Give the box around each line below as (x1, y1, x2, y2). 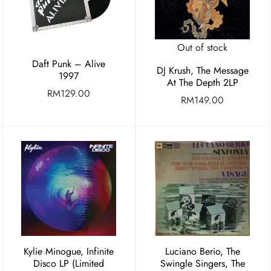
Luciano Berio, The (165, 244, 240, 259)
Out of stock (177, 40, 227, 54)
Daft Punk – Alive (32, 56, 105, 71)
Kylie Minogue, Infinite (24, 244, 114, 259)
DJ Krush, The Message (156, 64, 249, 78)
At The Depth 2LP (166, 76, 238, 90)
